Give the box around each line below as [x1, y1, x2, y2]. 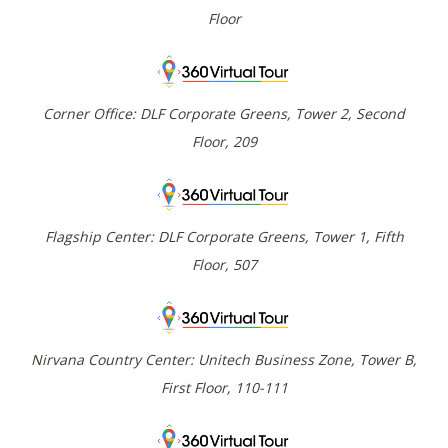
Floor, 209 [191, 132, 257, 152]
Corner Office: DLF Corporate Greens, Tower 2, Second [43, 104, 405, 124]
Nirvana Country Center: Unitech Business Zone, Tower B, [31, 350, 417, 370]
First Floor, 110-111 [160, 378, 288, 398]
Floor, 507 [191, 255, 257, 275]
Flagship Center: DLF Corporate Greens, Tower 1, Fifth [44, 227, 404, 247]
